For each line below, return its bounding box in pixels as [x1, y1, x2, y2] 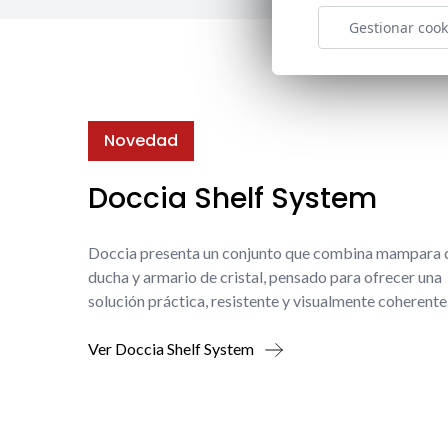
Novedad [104, 128, 178, 152]
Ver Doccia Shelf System [88, 338, 254, 358]
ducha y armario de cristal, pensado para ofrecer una [88, 266, 442, 286]
